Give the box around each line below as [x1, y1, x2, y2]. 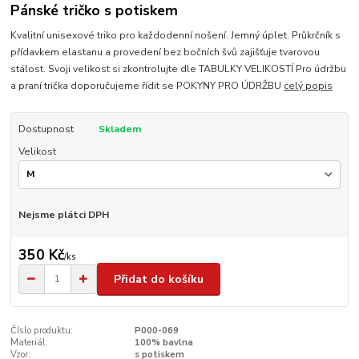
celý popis [284, 79, 333, 93]
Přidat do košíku [114, 271, 204, 287]
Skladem [98, 123, 141, 136]
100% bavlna [134, 337, 193, 349]
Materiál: [10, 337, 49, 349]
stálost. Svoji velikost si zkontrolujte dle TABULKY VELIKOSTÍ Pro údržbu [10, 63, 347, 76]
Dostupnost [18, 123, 74, 136]
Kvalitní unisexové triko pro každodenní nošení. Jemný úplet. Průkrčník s [10, 29, 341, 42]
